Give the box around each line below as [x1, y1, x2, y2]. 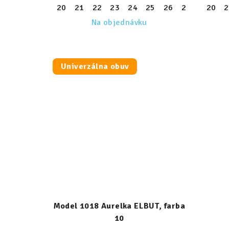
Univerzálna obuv [61, 61, 129, 72]
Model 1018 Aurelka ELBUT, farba [53, 200, 185, 211]
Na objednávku [91, 17, 147, 28]
